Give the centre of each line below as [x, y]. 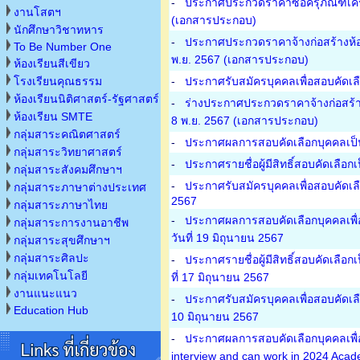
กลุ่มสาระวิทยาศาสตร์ [68, 152]
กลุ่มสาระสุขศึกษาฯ [62, 240]
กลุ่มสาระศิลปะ [51, 258]
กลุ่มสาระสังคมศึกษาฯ [68, 170]
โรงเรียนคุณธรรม [58, 81]
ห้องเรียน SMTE [53, 117]
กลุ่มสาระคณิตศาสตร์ [67, 134]
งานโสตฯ [37, 12]
